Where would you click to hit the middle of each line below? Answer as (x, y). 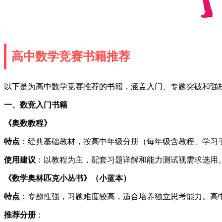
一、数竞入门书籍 (36, 105)
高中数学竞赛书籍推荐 (71, 56)
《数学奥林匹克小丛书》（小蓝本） (67, 178)
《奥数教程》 (28, 123)
